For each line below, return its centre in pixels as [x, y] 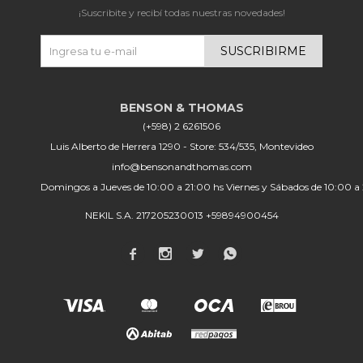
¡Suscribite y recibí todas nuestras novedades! [181, 12]
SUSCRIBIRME [263, 51]
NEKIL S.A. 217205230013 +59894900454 [181, 215]
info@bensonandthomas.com [181, 166]
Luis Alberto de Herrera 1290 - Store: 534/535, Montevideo [181, 146]
